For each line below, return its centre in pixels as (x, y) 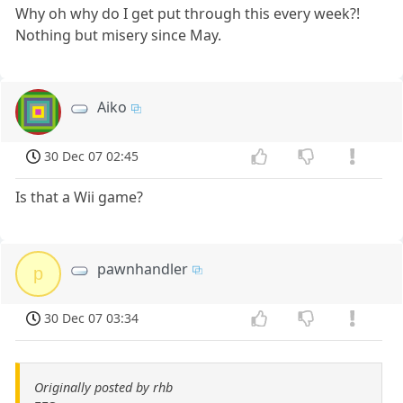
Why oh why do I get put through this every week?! (188, 14)
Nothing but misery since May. (119, 36)
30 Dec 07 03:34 (92, 318)
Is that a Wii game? (80, 197)
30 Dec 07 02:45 (92, 157)
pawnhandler (143, 269)
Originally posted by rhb (103, 387)
